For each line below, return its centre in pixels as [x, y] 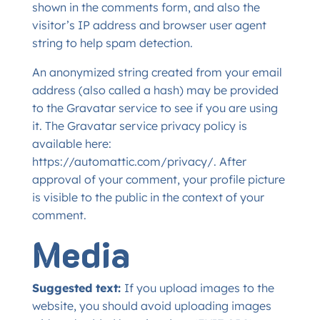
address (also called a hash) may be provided [155, 90]
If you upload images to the [199, 288]
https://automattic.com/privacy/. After [139, 161]
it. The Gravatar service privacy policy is [139, 126]
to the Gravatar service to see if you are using [155, 108]
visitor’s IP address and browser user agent [149, 25]
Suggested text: [78, 288]
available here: [71, 144]
